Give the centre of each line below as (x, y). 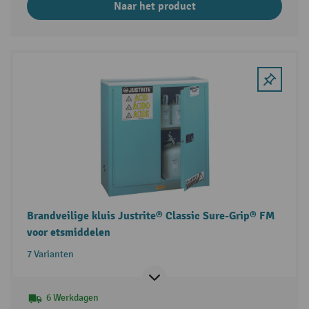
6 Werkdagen (72, 298)
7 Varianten (50, 255)
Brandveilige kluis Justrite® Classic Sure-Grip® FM (150, 216)
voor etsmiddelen (68, 233)
